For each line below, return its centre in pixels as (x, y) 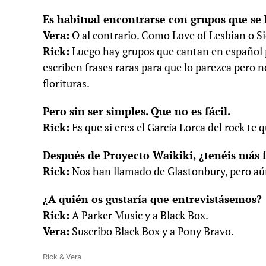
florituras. (66, 84)
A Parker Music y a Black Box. (139, 216)
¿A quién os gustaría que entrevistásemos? (152, 199)
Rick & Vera (62, 257)
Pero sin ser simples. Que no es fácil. (137, 112)
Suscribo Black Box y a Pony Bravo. (152, 232)
